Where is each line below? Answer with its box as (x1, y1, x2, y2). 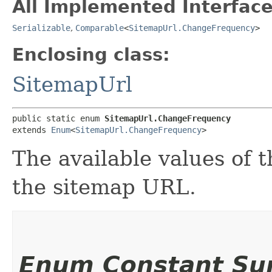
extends (12, 124, 51, 135)
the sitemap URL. (12, 174, 196, 199)
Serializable (12, 22, 70, 33)
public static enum (12, 113, 104, 123)
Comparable (75, 22, 124, 33)
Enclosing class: (12, 44, 170, 65)
